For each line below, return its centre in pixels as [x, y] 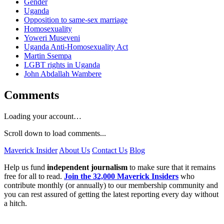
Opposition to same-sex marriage [76, 20]
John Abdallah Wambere [63, 74]
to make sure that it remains [171, 167]
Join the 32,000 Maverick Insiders [121, 176]
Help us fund [25, 167]
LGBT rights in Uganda [62, 65]
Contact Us [110, 150]
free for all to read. [34, 176]
